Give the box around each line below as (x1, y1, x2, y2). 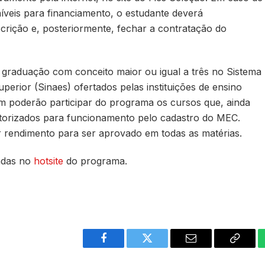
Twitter (146, 241, 177, 253)
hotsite (33, 155, 63, 167)
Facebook (102, 241, 144, 253)
